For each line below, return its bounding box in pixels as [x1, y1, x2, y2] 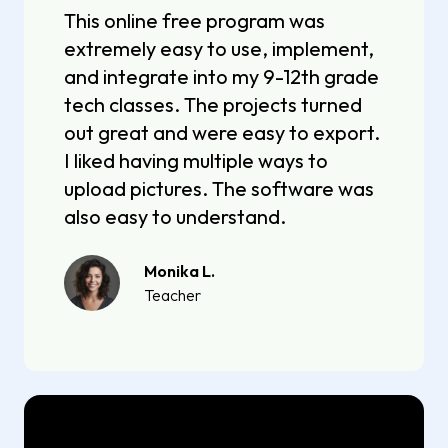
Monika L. [144, 260, 215, 281]
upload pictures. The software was [64, 175, 374, 201]
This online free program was [64, 7, 325, 33]
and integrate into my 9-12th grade [64, 63, 379, 89]
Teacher [144, 284, 201, 305]
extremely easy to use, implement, [64, 35, 374, 61]
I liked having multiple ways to [64, 147, 328, 173]
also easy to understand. [64, 203, 286, 229]
